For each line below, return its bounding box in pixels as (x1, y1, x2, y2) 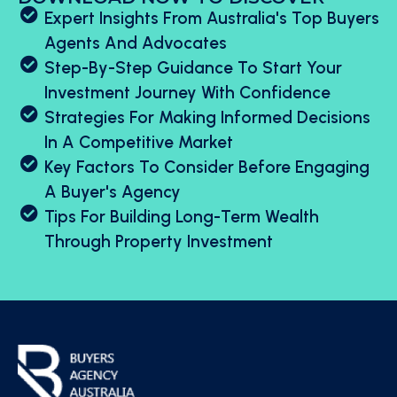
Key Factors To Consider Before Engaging (44, 157, 370, 178)
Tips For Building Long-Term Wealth (44, 206, 319, 228)
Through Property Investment (44, 231, 273, 253)
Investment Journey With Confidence (44, 82, 331, 104)
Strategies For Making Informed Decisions (44, 107, 370, 128)
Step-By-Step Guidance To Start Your (44, 58, 342, 79)
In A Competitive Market (44, 132, 233, 153)
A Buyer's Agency (44, 182, 181, 203)
